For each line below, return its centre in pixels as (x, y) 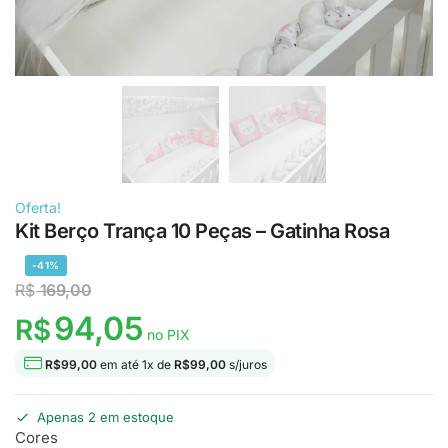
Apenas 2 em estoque (105, 417)
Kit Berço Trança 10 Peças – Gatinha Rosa (202, 231)
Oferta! (38, 207)
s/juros (246, 364)
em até (119, 364)
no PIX (166, 334)
